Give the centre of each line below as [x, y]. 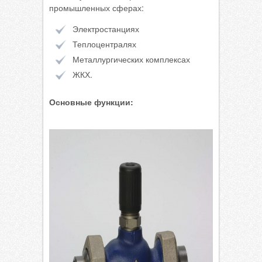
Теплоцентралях [104, 44]
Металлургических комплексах [131, 59]
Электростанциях [106, 29]
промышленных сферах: [96, 8]
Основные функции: [91, 102]
